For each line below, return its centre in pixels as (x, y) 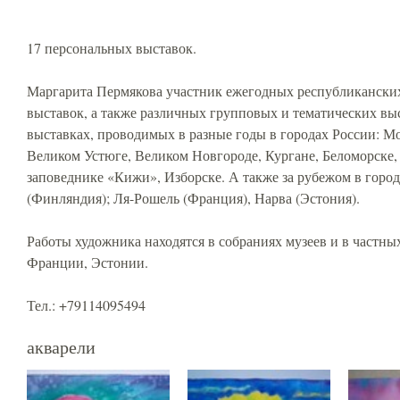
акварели (61, 347)
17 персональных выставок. (112, 48)
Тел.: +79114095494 (86, 305)
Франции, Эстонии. (87, 262)
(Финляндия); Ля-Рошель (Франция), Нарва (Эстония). (193, 198)
